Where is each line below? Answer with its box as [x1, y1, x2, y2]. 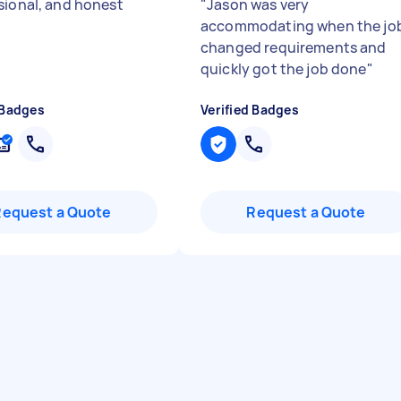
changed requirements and [200, 38, 387, 57]
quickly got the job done [200, 59, 367, 79]
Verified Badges [200, 101, 299, 118]
